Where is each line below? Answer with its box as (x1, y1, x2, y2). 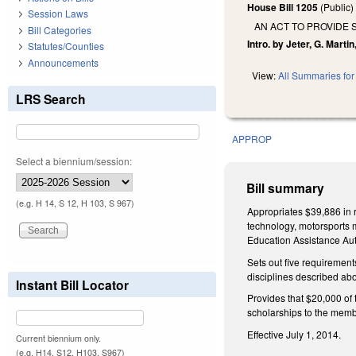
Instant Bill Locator (16, 275, 129, 294)
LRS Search (16, 89, 86, 108)
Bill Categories (28, 22, 91, 37)
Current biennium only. (16, 331, 101, 344)
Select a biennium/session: (16, 153, 132, 168)
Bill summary (246, 179, 325, 198)
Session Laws (28, 6, 88, 21)
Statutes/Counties (28, 39, 104, 53)
